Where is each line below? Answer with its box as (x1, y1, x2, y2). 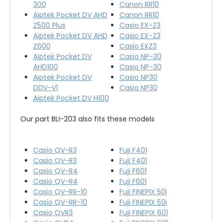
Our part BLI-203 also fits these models (20, 113, 155, 124)
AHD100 (33, 61, 58, 72)
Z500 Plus (33, 20, 65, 30)
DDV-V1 (33, 82, 58, 93)
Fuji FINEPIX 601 (119, 207, 168, 218)
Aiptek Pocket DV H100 (33, 93, 109, 103)
